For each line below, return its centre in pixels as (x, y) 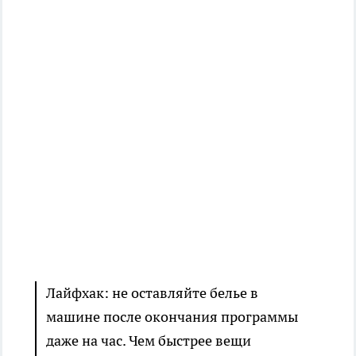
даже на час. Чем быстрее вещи (149, 341)
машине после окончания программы (172, 317)
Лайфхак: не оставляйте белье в (152, 293)
